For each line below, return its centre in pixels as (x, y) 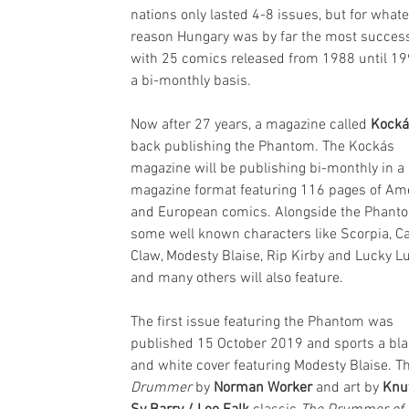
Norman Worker (263, 388)
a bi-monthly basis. (193, 81)
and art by (347, 388)
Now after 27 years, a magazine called (251, 125)
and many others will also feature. (237, 278)
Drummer (161, 388)
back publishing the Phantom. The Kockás (264, 147)
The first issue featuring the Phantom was (264, 322)
